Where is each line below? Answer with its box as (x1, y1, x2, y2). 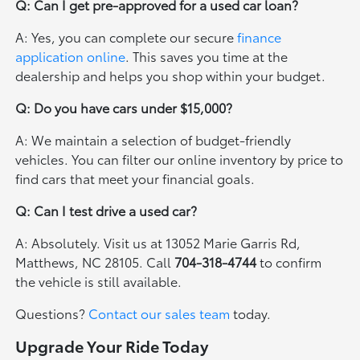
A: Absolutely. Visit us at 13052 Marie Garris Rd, (15, 233, 301, 252)
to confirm (256, 252, 322, 272)
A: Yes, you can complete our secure (15, 27, 238, 47)
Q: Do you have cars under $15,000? (15, 98, 233, 117)
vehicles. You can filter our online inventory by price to (15, 149, 344, 169)
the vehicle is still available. (15, 272, 182, 291)
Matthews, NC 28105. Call (15, 252, 175, 272)
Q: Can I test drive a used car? (15, 201, 198, 220)
